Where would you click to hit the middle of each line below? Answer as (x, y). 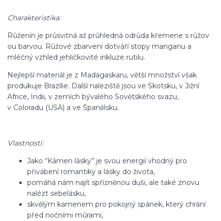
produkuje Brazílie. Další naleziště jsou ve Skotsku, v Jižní (103, 86)
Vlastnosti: (25, 143)
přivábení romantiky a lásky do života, (91, 172)
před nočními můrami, (65, 215)
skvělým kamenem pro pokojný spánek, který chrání (116, 204)
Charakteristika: (34, 18)
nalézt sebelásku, (56, 194)
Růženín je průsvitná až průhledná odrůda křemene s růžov (108, 36)
